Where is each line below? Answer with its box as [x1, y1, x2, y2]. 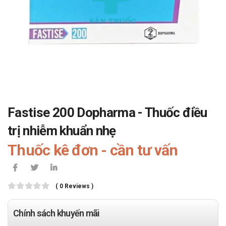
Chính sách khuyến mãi [13, 208, 100, 218]
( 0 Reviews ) [55, 183, 93, 190]
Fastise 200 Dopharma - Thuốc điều [8, 105, 207, 120]
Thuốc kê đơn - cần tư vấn [8, 141, 178, 159]
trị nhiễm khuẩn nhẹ [8, 123, 116, 138]
